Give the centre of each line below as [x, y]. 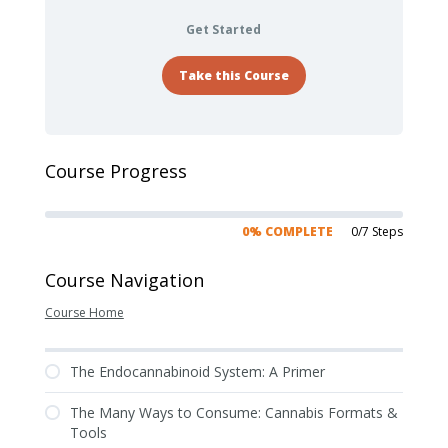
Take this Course [233, 75]
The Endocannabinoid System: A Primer [197, 371]
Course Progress [115, 171]
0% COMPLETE [288, 231]
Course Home [84, 312]
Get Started [224, 29]
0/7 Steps [377, 231]
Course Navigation [124, 280]
